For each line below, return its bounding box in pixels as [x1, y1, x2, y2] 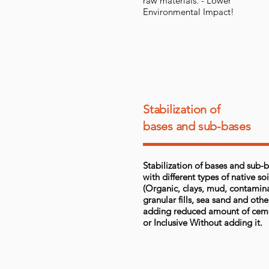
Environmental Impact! [143, 6, 234, 17]
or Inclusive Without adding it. [143, 217, 262, 228]
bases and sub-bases [143, 119, 251, 133]
